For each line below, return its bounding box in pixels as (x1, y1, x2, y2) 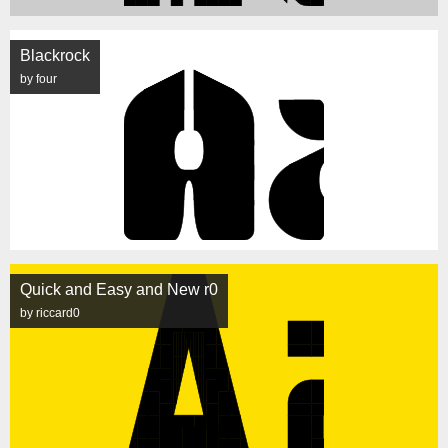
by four (20, 72, 57, 86)
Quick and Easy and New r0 (20, 281, 218, 298)
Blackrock (20, 47, 90, 64)
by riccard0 (20, 306, 80, 320)
